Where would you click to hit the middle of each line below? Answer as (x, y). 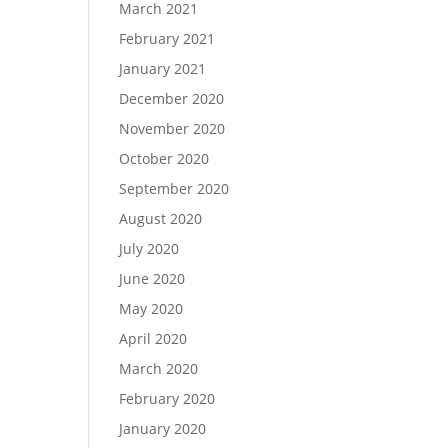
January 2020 (163, 428)
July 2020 (149, 248)
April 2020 (153, 338)
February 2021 (167, 38)
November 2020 (172, 128)
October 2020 (164, 158)
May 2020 (151, 308)
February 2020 (167, 398)
